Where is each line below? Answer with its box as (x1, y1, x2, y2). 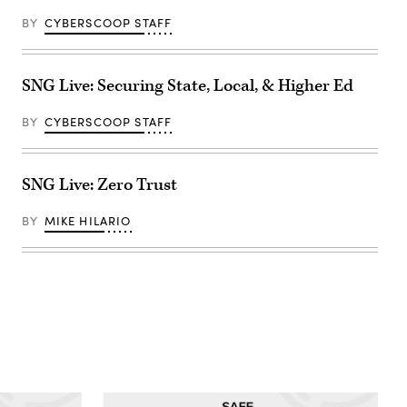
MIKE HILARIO (44, 213, 132, 230)
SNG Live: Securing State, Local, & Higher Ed (22, 74, 353, 98)
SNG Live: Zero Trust (22, 174, 177, 197)
